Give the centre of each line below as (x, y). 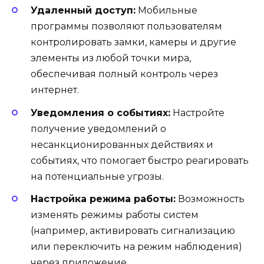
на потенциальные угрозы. (97, 176)
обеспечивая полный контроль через (124, 74)
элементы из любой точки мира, (111, 58)
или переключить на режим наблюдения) (136, 246)
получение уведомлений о (98, 128)
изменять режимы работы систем (115, 214)
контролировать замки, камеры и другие (133, 42)
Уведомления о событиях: (100, 113)
